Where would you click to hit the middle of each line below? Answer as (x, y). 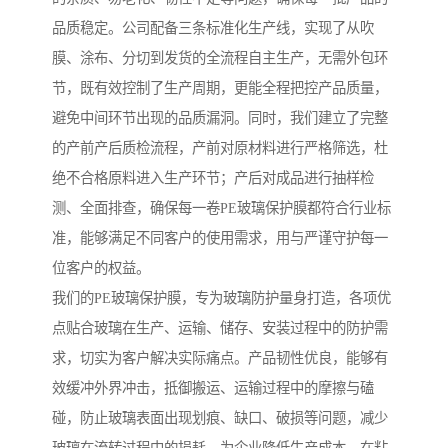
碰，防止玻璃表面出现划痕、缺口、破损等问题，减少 (220, 418)
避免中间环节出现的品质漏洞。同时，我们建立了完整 (220, 118)
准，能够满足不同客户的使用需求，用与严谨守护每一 (220, 238)
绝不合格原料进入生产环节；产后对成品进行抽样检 (213, 178)
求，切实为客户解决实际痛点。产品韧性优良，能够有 (220, 358)
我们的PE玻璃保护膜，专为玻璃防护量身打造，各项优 (221, 298)
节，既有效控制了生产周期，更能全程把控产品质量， (220, 88)
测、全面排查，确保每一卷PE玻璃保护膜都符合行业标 (221, 208)
